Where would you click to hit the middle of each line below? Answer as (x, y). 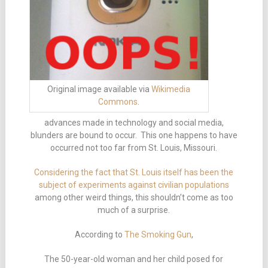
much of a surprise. (134, 210)
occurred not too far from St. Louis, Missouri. (134, 147)
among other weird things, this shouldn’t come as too (134, 197)
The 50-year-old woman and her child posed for (134, 259)
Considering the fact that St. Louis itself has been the (134, 172)
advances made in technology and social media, (134, 122)
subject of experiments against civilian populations (134, 185)
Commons (118, 102)
